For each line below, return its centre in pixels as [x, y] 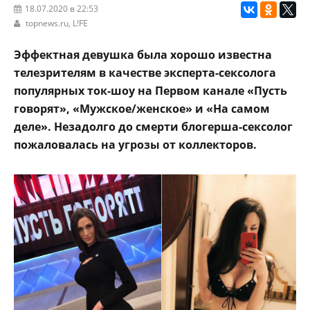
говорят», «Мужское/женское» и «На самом [142, 108]
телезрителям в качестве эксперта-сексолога [145, 72]
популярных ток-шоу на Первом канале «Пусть [151, 90]
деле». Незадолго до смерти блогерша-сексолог [153, 126]
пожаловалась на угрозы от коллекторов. [135, 144]
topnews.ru [47, 23]
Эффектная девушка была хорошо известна [143, 54]
